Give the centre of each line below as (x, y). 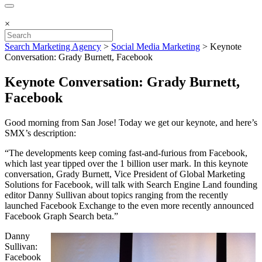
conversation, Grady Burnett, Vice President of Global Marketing (125, 174)
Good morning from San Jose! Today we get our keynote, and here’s (131, 122)
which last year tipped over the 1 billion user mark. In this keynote (126, 163)
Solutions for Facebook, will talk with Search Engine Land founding (131, 184)
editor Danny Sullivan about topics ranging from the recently (116, 195)
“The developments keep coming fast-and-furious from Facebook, (126, 153)
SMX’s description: (40, 133)
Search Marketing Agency (53, 46)
